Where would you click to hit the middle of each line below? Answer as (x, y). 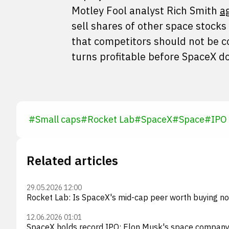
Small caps (58, 119)
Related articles (72, 161)
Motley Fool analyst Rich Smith (146, 10)
